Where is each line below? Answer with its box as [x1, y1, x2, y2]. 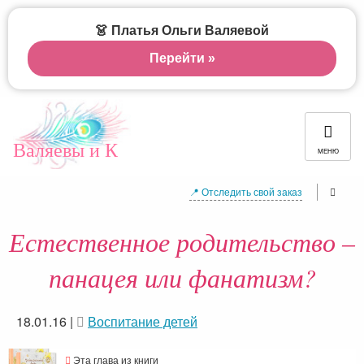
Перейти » [149, 51, 215, 65]
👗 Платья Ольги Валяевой [95, 24, 269, 37]
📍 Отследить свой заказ [189, 184, 302, 198]
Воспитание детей [88, 312, 197, 331]
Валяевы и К [13, 136, 118, 162]
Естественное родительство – [9, 224, 355, 259]
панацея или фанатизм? [48, 260, 316, 295]
